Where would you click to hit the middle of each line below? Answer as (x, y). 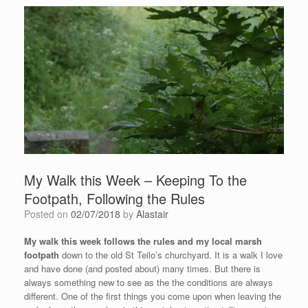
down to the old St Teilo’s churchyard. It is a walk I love (171, 255)
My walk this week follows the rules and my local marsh (143, 241)
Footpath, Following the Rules (114, 199)
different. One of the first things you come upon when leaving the (153, 296)
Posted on (51, 214)
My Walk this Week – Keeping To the (135, 180)
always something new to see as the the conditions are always (148, 283)
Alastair (152, 214)
